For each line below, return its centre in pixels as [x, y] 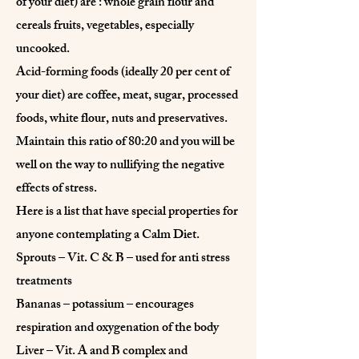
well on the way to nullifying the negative [120, 166]
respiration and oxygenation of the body [117, 329]
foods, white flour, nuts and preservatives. [122, 119]
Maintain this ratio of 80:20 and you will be [125, 143]
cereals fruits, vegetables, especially [105, 26]
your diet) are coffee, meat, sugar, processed [127, 96]
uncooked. [43, 50]
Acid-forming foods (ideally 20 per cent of [123, 73]
